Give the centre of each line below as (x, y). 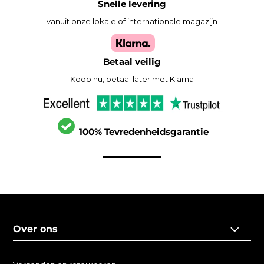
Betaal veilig (132, 62)
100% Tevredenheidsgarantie (143, 132)
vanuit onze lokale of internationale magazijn (132, 22)
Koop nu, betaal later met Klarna (132, 79)
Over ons (36, 229)
